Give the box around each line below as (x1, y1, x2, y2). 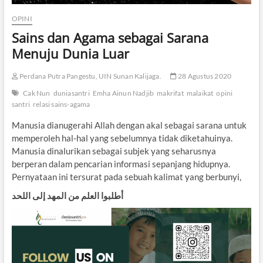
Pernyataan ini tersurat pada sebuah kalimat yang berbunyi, (11, 171, 241, 183)
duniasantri (53, 89, 90, 98)
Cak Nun (23, 89, 50, 98)
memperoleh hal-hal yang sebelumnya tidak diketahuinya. (11, 133, 232, 144)
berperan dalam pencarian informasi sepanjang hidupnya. (11, 159, 230, 170)
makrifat (157, 89, 184, 98)
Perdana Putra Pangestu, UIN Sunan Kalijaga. (18, 72, 161, 81)
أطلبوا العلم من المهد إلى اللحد (11, 190, 123, 201)
